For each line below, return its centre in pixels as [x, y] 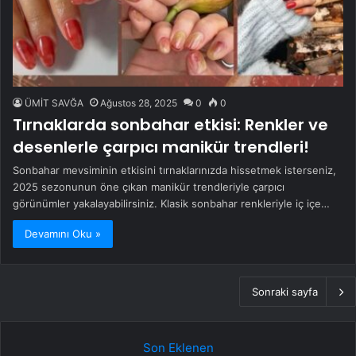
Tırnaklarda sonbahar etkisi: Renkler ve [170, 124]
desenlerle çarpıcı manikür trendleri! [161, 147]
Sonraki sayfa [285, 291]
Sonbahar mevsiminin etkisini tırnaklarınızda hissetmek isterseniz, [174, 170]
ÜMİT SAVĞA [54, 103]
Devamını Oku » [63, 233]
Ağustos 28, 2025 [139, 103]
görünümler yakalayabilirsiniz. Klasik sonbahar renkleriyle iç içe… [171, 203]
